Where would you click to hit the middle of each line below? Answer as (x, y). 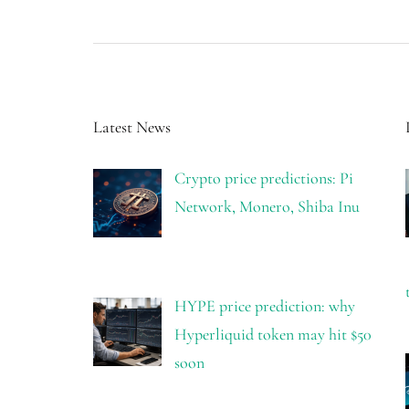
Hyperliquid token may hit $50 (273, 335)
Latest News (132, 126)
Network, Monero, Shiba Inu (267, 206)
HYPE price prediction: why (264, 306)
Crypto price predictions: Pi (263, 178)
